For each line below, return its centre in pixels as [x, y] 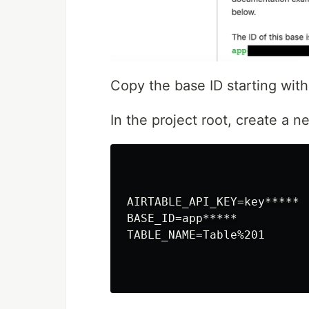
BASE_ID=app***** [182, 218]
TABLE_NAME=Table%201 [196, 235]
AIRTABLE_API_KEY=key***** [213, 201]
